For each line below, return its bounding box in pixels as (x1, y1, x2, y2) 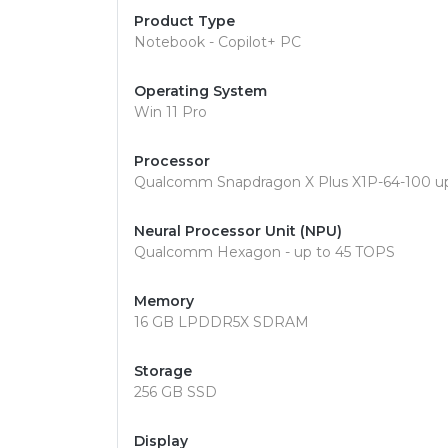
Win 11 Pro (134, 103, 207, 121)
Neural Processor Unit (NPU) (134, 222, 342, 240)
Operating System (134, 82, 267, 100)
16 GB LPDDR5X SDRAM (134, 313, 309, 331)
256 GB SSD (134, 383, 217, 401)
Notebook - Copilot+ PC (134, 33, 301, 51)
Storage (134, 362, 192, 380)
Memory (134, 292, 194, 310)
